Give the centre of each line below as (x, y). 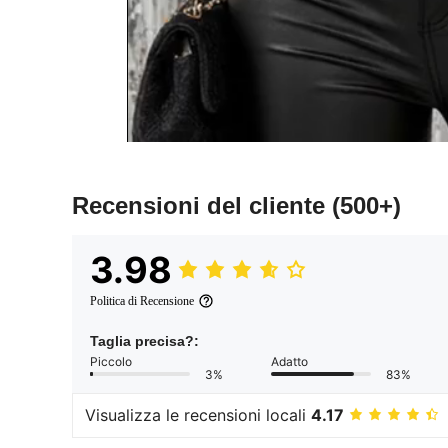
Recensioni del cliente (202, 205)
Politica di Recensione (142, 300)
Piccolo (111, 361)
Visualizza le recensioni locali (198, 415)
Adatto (289, 361)
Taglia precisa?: (144, 340)
